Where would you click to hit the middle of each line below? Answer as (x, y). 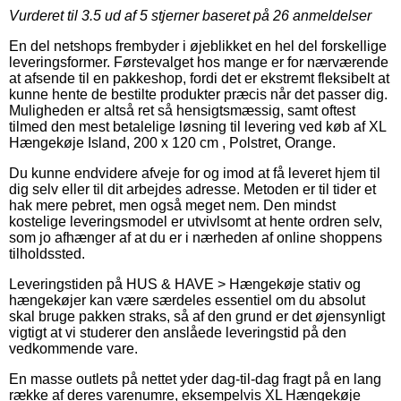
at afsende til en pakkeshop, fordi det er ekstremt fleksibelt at (199, 78)
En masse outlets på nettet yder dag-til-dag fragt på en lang (195, 379)
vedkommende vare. (73, 348)
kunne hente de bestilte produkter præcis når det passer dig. (198, 94)
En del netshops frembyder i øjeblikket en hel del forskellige (198, 46)
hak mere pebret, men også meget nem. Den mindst (172, 205)
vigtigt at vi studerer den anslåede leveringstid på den (178, 332)
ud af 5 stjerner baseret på (187, 15)
